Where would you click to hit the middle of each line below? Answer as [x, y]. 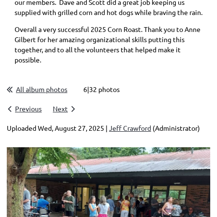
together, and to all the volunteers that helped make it [98, 49]
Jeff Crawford [130, 128]
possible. [28, 59]
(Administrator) [176, 128]
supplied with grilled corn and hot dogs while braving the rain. [108, 12]
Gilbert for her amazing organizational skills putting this [100, 39]
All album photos [42, 89]
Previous [28, 108]
